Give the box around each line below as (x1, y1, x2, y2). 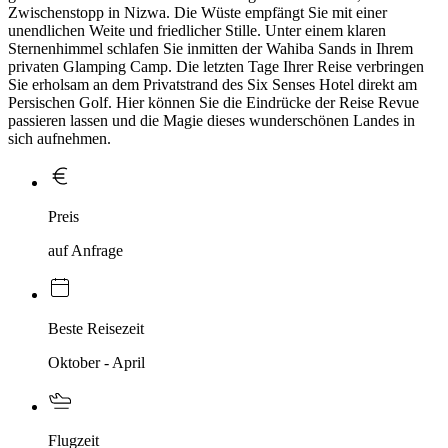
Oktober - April (48, 353, 145, 371)
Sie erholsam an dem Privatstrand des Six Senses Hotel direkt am (8, 75, 417, 93)
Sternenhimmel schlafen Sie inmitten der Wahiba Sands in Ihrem (8, 39, 413, 57)
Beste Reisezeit (48, 319, 144, 337)
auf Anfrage (48, 241, 123, 259)
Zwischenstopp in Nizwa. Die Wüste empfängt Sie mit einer (8, 3, 387, 21)
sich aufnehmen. (8, 129, 111, 147)
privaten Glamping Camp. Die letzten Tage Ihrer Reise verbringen (8, 57, 424, 75)
